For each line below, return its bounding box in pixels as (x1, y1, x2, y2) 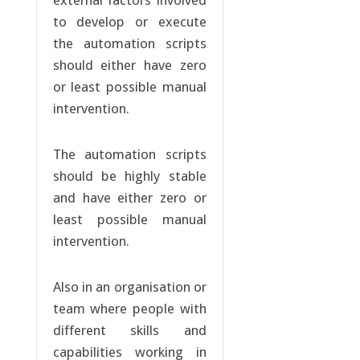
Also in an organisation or (52, 279, 207, 296)
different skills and (52, 322, 207, 339)
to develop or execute (52, 14, 207, 31)
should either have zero (52, 57, 207, 74)
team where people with (52, 301, 207, 317)
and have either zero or (52, 190, 207, 207)
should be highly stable (52, 168, 207, 185)
